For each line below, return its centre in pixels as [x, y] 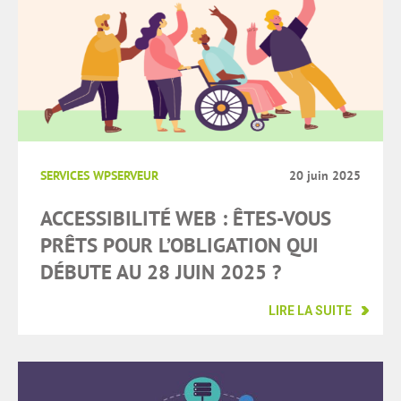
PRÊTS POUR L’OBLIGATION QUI [179, 246]
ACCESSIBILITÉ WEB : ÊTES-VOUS [186, 219]
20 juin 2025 [325, 176]
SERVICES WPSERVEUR [99, 176]
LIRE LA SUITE [310, 311]
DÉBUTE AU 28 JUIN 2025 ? [161, 273]
